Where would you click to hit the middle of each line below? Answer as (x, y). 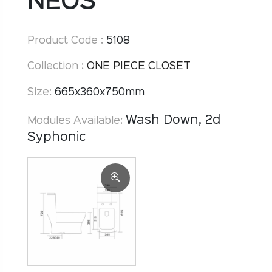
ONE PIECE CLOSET (139, 67)
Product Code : (65, 41)
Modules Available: (75, 121)
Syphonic (56, 137)
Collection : (56, 67)
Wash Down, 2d (173, 120)
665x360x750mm (98, 93)
